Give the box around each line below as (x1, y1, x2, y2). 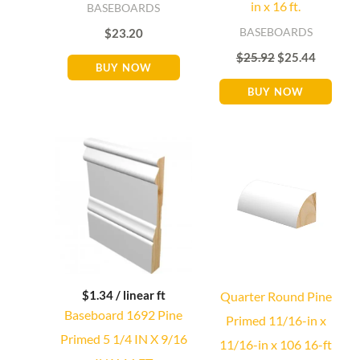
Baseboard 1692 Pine (64, 306, 183, 322)
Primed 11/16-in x (225, 312, 326, 328)
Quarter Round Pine (219, 288, 332, 304)
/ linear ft (112, 287, 166, 302)
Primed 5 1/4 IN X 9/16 (59, 330, 187, 346)
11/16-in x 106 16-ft (219, 336, 333, 352)
